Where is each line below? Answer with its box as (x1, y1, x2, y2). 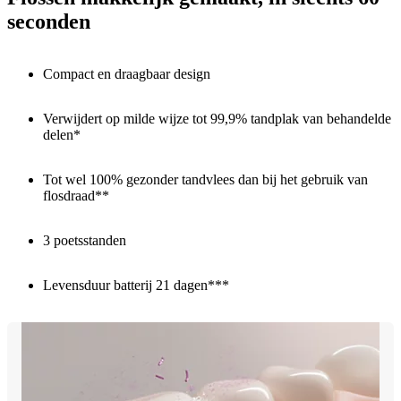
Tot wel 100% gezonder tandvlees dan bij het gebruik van (43, 172, 368, 188)
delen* (43, 127, 81, 143)
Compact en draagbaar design (43, 66, 210, 82)
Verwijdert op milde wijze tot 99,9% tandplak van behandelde (43, 111, 391, 127)
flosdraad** (43, 188, 109, 204)
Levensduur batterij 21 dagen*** (43, 277, 229, 294)
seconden (7, 10, 90, 34)
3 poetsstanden (43, 233, 126, 249)
